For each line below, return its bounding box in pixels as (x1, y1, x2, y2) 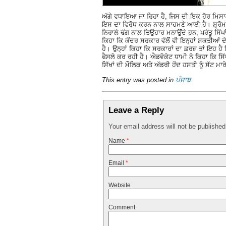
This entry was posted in (102, 76, 176, 84)
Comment (108, 204, 135, 211)
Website (108, 182, 131, 189)
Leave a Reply (108, 105, 164, 116)
